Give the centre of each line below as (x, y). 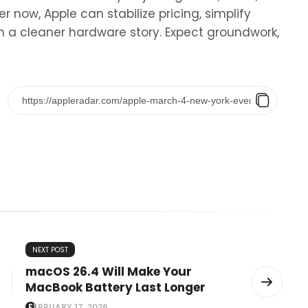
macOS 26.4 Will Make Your (109, 272)
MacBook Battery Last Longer (115, 287)
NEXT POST (50, 250)
